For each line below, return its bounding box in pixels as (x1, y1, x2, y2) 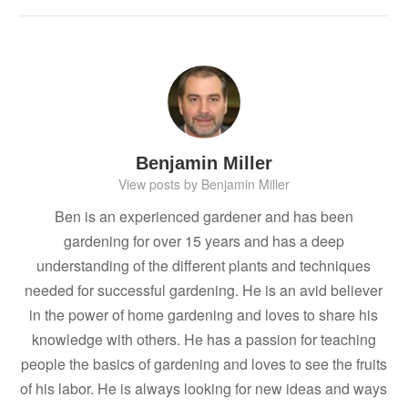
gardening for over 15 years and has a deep (63, 230, 344, 252)
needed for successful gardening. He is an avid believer (25, 280, 383, 301)
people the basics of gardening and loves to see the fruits (20, 353, 387, 375)
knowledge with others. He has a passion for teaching (31, 329, 376, 351)
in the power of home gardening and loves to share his (29, 304, 379, 326)
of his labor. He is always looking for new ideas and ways (20, 378, 388, 400)
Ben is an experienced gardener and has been (54, 206, 353, 228)
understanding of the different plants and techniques (36, 255, 372, 277)
